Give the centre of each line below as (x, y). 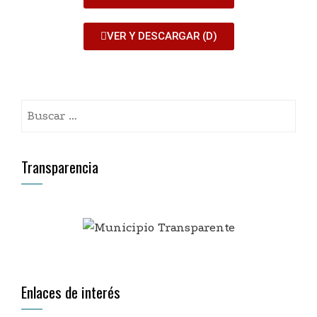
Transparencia (60, 167)
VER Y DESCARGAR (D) (162, 36)
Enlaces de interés (71, 292)
